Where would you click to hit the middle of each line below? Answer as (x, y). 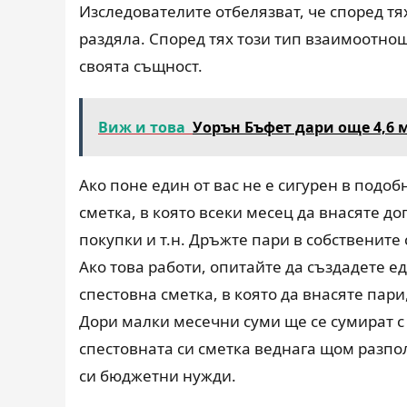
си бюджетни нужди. (158, 376)
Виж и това (142, 127)
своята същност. (141, 66)
